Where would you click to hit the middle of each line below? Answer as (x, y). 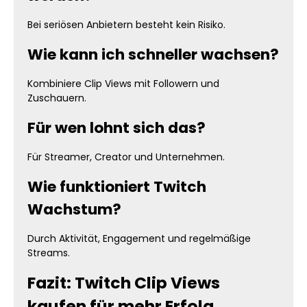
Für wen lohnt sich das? (116, 128)
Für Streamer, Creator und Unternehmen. (126, 157)
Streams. (49, 253)
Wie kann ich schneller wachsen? (153, 54)
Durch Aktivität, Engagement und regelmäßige (139, 238)
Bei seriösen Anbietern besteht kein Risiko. (126, 25)
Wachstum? (74, 209)
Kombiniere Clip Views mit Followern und (123, 84)
